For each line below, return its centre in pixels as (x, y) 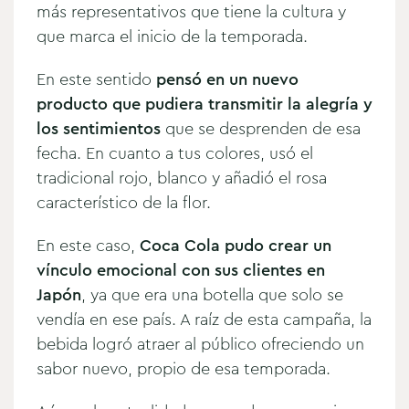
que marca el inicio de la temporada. (174, 36)
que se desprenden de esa (261, 128)
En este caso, (88, 245)
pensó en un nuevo (227, 79)
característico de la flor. (126, 202)
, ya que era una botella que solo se (212, 294)
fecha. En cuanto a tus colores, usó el (175, 153)
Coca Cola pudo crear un (236, 245)
